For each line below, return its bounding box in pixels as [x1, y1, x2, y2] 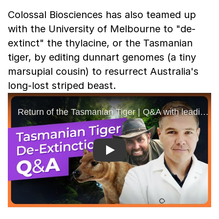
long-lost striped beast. [8, 80, 116, 92]
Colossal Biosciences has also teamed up [8, 9, 196, 21]
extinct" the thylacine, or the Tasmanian [8, 37, 193, 49]
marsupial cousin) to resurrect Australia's [8, 66, 198, 78]
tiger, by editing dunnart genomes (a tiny [8, 51, 196, 64]
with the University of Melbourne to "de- [8, 23, 196, 35]
